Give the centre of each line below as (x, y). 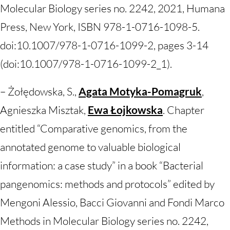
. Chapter (184, 110)
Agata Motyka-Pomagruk (140, 91)
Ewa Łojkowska (125, 110)
